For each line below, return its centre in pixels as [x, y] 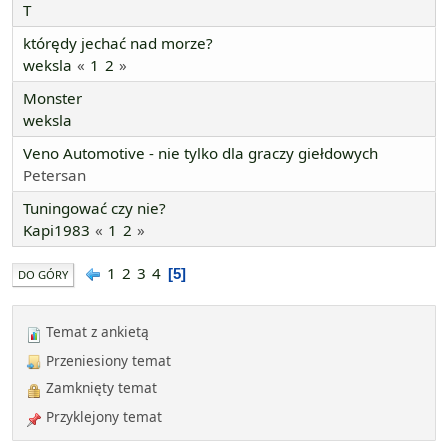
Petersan [54, 175]
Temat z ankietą [95, 332]
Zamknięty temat [99, 388]
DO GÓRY [43, 275]
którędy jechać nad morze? [118, 43]
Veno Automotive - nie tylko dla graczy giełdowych [200, 153]
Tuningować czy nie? [94, 208]
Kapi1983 [56, 230]
